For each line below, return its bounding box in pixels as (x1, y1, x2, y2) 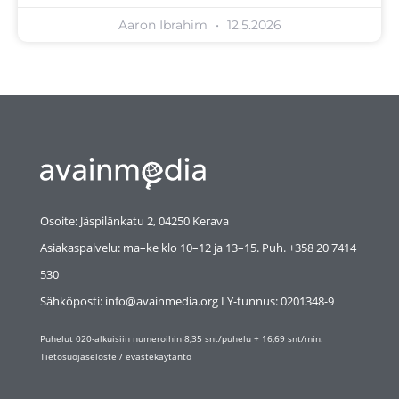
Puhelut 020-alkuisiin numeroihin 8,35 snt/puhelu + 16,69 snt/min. (40, 333, 323, 346)
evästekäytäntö (126, 351, 191, 363)
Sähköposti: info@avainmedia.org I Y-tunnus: (40, 292, 281, 309)
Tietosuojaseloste (40, 351, 117, 363)
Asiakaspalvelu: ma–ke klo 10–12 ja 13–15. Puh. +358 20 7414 (40, 239, 356, 256)
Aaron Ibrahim (118, 17, 211, 34)
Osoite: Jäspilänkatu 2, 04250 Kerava (40, 212, 229, 229)
